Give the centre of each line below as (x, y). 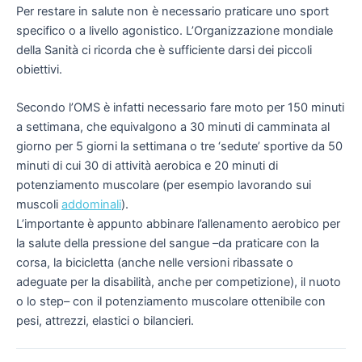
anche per (187, 282)
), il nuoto (316, 282)
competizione (253, 282)
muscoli (39, 205)
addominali (91, 205)
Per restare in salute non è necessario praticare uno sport (173, 11)
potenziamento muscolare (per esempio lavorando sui (164, 185)
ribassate (258, 263)
